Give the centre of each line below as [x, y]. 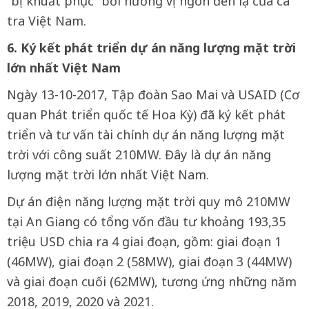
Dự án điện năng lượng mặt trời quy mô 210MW [149, 201]
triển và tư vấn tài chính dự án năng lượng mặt [146, 134]
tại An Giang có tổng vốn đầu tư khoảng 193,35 [146, 221]
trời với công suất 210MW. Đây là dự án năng [139, 154]
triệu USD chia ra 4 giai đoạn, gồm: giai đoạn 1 [144, 241]
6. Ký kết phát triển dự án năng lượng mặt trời [151, 48]
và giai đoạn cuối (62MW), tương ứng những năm [152, 281]
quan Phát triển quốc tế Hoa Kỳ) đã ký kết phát [146, 114]
